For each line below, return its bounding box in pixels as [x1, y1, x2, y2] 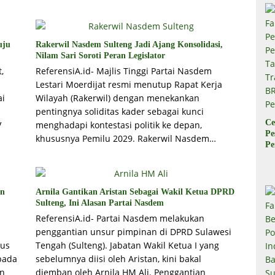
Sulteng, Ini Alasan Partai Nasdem [35, 198, 164, 208]
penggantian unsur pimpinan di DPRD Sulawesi [35, 226, 231, 238]
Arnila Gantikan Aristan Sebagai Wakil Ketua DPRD [35, 187, 234, 197]
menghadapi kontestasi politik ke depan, [35, 119, 202, 131]
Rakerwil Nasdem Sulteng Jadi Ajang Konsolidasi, [35, 40, 223, 50]
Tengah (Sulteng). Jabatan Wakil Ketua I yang [35, 239, 219, 252]
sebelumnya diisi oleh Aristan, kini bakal [35, 253, 201, 265]
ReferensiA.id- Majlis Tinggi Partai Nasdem [35, 65, 212, 77]
